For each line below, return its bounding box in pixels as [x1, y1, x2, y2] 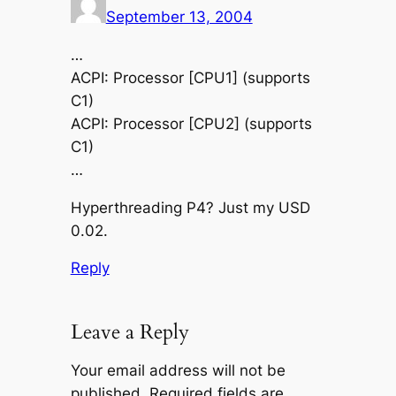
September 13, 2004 [105, 8, 253, 27]
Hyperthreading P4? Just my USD [70, 198, 310, 217]
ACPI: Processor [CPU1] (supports [70, 68, 310, 87]
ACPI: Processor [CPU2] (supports [70, 114, 312, 133]
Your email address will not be [70, 361, 286, 379]
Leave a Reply [70, 318, 189, 346]
